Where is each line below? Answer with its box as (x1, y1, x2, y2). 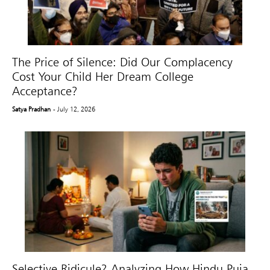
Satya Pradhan (12, 105, 51, 114)
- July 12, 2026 (53, 105, 96, 114)
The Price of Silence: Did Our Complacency (12, 55, 233, 70)
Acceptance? (12, 84, 78, 99)
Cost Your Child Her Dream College (12, 69, 193, 84)
